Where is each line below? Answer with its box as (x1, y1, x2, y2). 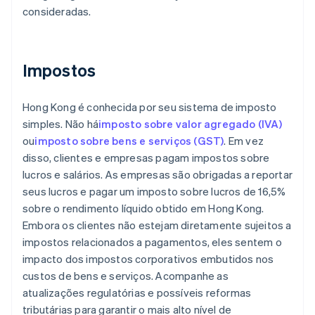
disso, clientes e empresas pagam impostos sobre (22, 150, 270, 165)
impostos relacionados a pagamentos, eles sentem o (22, 235, 282, 250)
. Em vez (224, 134, 264, 148)
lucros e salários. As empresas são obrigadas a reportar (22, 167, 293, 182)
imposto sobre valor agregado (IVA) (98, 117, 282, 131)
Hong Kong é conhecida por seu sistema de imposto (22, 100, 277, 115)
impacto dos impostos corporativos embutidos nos (22, 252, 274, 266)
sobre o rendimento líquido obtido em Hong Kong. (22, 201, 264, 216)
